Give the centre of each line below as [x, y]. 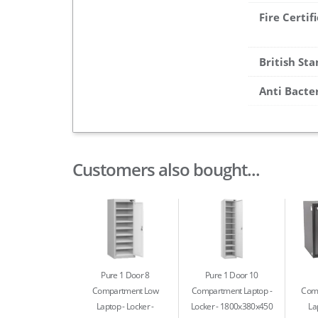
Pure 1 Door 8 [125, 275]
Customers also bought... [166, 169]
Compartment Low [125, 290]
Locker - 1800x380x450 [231, 306]
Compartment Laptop [230, 290]
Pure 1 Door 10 [232, 275]
